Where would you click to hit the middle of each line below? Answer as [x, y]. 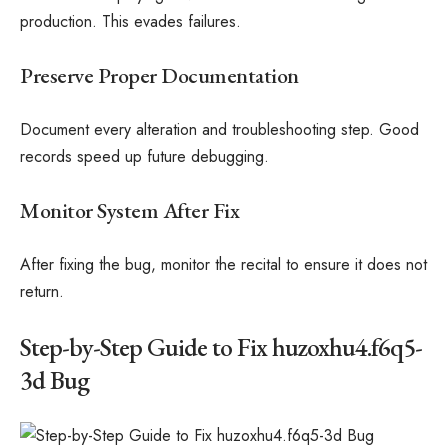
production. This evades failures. [130, 21]
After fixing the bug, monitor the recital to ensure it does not [223, 264]
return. [42, 291]
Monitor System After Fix [129, 210]
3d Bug [54, 379]
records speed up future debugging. [144, 156]
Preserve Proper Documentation [159, 75]
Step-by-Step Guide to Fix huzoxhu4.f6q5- [221, 346]
